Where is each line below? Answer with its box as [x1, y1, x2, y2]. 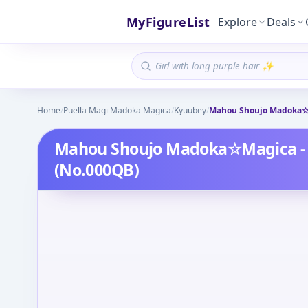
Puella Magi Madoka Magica [63, 104, 171, 116]
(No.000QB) [54, 159, 139, 181]
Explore [218, 14, 258, 30]
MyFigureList [126, 13, 210, 30]
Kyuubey [173, 104, 206, 116]
